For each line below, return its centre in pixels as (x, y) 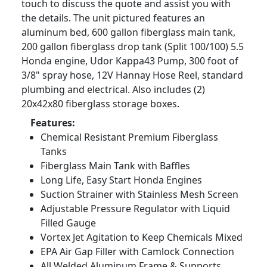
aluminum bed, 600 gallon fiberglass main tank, (128, 32)
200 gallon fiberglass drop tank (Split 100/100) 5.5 (133, 47)
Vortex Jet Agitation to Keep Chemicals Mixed (142, 237)
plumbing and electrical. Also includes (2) (113, 90)
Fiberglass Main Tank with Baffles (115, 166)
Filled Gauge (68, 223)
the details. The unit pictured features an (113, 18)
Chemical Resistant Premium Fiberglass (129, 137)
